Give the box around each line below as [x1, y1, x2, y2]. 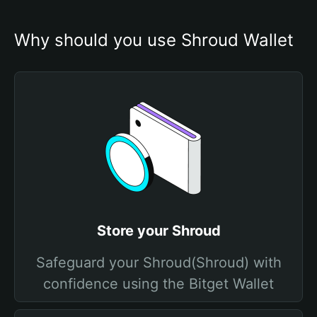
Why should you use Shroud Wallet [14, 30, 294, 50]
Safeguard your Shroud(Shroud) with [35, 254, 282, 271]
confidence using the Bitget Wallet [43, 275, 274, 292]
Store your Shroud [96, 222, 221, 239]
